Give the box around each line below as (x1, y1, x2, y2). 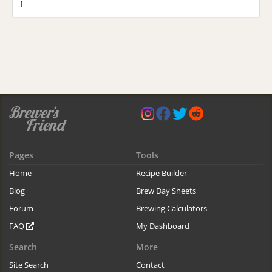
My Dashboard (136, 220, 189, 231)
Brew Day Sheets (136, 185, 196, 196)
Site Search (9, 259, 49, 270)
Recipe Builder (136, 168, 187, 178)
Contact (136, 259, 165, 270)
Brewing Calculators (136, 203, 207, 214)
